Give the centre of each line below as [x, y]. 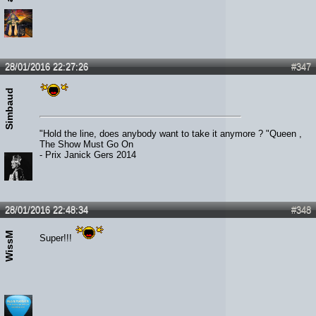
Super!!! [57, 238]
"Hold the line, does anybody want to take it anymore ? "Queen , [171, 134]
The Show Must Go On [86, 145]
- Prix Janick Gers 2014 [88, 155]
